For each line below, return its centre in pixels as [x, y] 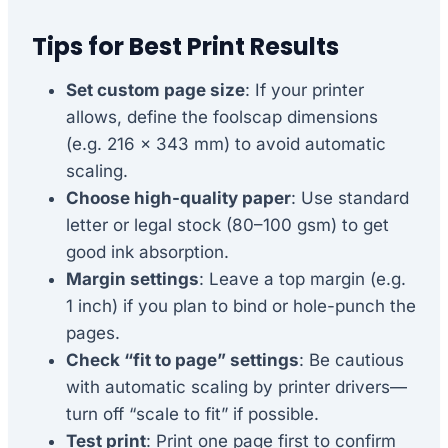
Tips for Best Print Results [185, 46]
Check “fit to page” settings [182, 359]
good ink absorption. [147, 251]
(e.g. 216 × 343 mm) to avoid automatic [226, 143]
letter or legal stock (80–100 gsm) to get [227, 224]
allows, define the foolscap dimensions [222, 116]
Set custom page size [155, 89]
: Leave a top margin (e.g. [302, 278]
